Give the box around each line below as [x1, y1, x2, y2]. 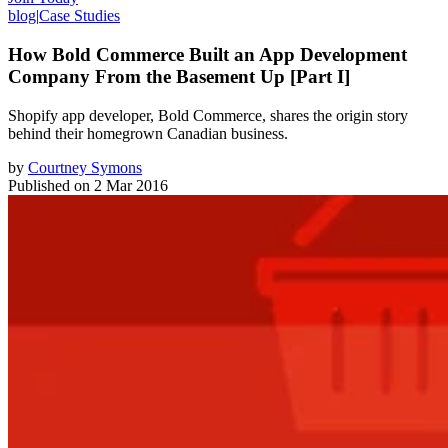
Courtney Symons [28, 158, 142, 176]
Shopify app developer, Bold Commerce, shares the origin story [8, 106, 408, 124]
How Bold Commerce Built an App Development [8, 43, 407, 65]
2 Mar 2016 [94, 176, 168, 194]
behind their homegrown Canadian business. [8, 124, 288, 142]
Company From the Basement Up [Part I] [8, 65, 350, 87]
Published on [8, 176, 90, 194]
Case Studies [39, 7, 120, 25]
